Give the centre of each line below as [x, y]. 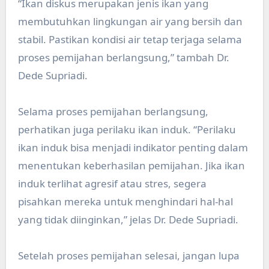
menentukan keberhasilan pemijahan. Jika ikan [131, 166]
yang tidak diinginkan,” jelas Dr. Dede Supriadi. [128, 220]
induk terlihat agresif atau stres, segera [112, 184]
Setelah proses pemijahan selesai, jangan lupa [128, 256]
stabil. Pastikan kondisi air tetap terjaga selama [130, 40]
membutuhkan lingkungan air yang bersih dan [130, 22]
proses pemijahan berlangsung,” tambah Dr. [123, 58]
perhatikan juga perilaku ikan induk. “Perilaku [127, 130]
